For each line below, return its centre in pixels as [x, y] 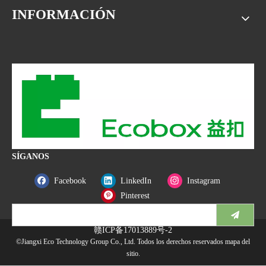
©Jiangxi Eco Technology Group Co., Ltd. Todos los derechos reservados [121, 242]
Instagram [204, 180]
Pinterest [135, 195]
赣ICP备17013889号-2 [133, 230]
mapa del [237, 242]
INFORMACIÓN [64, 15]
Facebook [70, 180]
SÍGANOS [31, 157]
